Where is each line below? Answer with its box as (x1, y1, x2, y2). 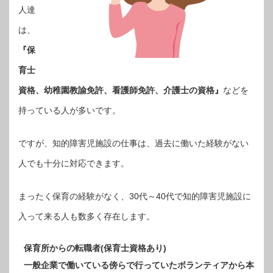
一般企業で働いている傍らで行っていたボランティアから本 (24, 260, 254, 271)
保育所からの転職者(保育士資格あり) (24, 243, 166, 253)
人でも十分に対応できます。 (18, 158, 129, 169)
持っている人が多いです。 (18, 105, 121, 116)
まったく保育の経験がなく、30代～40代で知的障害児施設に (18, 191, 251, 202)
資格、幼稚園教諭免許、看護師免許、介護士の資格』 (18, 85, 223, 96)
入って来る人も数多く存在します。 (18, 211, 155, 222)
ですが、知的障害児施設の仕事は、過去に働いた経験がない (18, 138, 249, 149)
